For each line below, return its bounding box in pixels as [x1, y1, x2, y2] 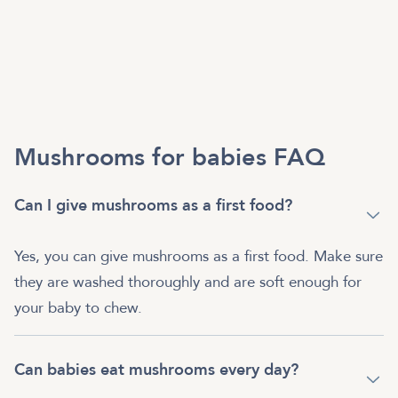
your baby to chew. [14, 297, 142, 318]
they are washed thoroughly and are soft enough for [14, 271, 362, 292]
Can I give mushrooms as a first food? [14, 194, 292, 217]
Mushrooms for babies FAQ [14, 140, 325, 174]
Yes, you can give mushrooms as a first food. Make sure [14, 245, 383, 267]
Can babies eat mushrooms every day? [14, 358, 298, 381]
